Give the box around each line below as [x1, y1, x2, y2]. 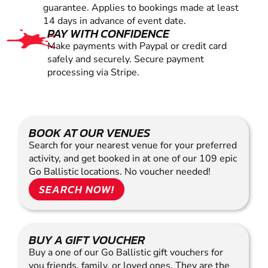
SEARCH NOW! [39, 181, 114, 198]
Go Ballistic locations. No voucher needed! [29, 165, 211, 179]
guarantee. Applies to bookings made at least [43, 1, 239, 15]
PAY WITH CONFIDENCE [47, 25, 169, 43]
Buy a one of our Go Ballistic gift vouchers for [29, 246, 223, 260]
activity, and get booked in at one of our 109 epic [29, 152, 237, 166]
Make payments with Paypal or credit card [47, 39, 227, 53]
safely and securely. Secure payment [47, 53, 204, 66]
